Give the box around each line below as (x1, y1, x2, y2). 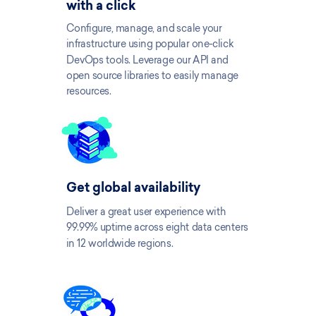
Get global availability (66, 183, 200, 195)
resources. (66, 85, 111, 97)
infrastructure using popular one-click (66, 37, 234, 50)
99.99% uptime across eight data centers (66, 221, 248, 233)
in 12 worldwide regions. (66, 236, 176, 249)
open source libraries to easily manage (66, 69, 238, 81)
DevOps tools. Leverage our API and (66, 53, 229, 66)
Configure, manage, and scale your (66, 22, 222, 35)
